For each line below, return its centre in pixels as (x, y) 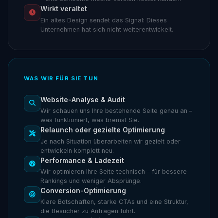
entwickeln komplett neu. (77, 150)
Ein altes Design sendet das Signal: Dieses (104, 20)
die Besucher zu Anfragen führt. (88, 211)
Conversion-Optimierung (83, 190)
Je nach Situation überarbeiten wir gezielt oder (110, 141)
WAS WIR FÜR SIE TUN (61, 78)
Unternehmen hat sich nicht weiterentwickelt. (107, 29)
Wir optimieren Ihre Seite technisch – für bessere (114, 171)
